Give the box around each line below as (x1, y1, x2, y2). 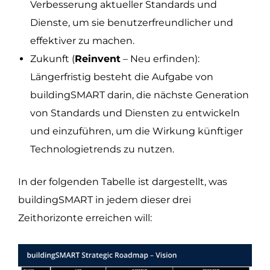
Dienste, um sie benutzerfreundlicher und (30, 16, 233, 28)
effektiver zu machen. (30, 34, 134, 46)
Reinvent (75, 52, 121, 64)
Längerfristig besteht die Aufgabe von (30, 71, 213, 83)
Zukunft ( (30, 52, 75, 64)
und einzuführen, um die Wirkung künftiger (30, 125, 243, 137)
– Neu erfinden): (121, 52, 199, 64)
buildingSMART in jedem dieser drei (18, 193, 191, 206)
